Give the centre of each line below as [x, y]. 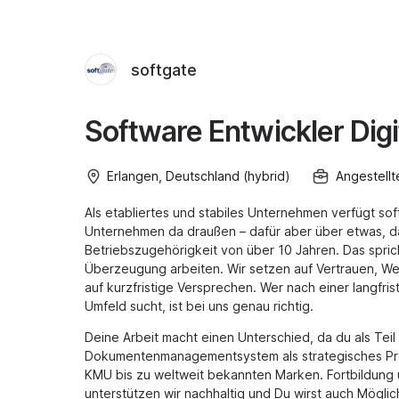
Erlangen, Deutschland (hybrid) [199, 176]
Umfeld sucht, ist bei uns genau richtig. [199, 306]
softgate [164, 69]
